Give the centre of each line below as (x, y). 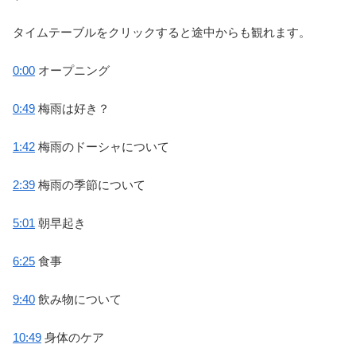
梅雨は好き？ (72, 109)
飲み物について (78, 300)
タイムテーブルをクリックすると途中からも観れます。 (162, 33)
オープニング (72, 71)
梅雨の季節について (90, 185)
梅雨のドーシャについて (102, 147)
